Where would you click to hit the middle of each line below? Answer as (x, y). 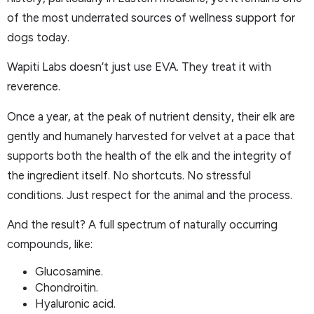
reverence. (34, 87)
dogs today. (38, 37)
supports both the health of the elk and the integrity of (149, 155)
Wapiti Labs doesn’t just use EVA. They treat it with (139, 67)
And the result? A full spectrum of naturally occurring (142, 224)
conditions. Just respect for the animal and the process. (150, 194)
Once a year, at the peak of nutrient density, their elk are (151, 116)
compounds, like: (50, 244)
